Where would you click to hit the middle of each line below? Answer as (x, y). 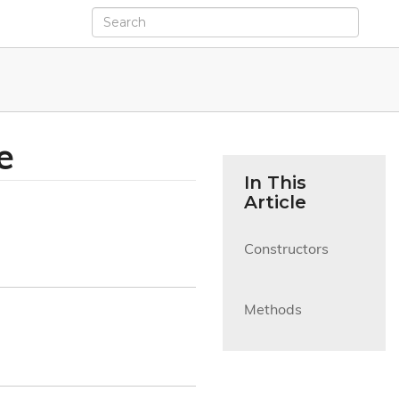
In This (276, 183)
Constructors (287, 250)
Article (276, 202)
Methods (273, 311)
